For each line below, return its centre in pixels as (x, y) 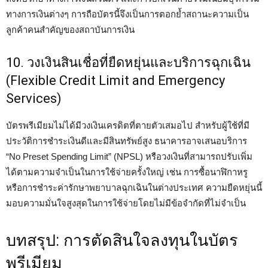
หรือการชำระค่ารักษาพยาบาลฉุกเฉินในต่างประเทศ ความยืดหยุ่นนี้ (134, 188)
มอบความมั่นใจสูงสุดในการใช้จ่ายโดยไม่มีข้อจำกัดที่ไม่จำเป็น (126, 203)
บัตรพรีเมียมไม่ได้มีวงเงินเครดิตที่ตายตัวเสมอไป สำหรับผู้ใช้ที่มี (128, 125)
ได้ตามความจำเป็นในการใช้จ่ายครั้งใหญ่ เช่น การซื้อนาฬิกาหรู (127, 172)
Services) (34, 98)
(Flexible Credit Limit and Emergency (115, 80)
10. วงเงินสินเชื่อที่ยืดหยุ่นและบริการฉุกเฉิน (128, 63)
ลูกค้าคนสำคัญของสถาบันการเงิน (70, 30)
